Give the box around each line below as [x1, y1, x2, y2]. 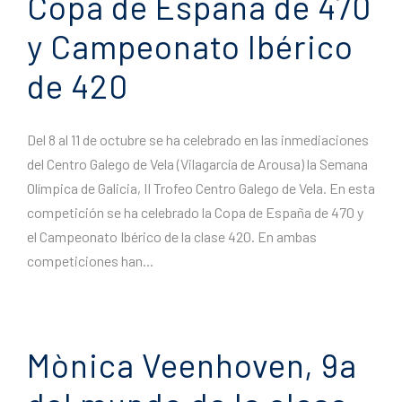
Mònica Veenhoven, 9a [27, 345, 357, 385]
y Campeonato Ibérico [27, 26, 354, 66]
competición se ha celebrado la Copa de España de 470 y [27, 204, 363, 222]
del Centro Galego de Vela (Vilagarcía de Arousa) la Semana [27, 155, 368, 173]
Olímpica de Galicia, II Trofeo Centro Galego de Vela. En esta [27, 179, 375, 197]
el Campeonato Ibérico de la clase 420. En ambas [27, 228, 317, 246]
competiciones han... [27, 252, 153, 270]
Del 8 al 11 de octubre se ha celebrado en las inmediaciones [27, 131, 369, 149]
